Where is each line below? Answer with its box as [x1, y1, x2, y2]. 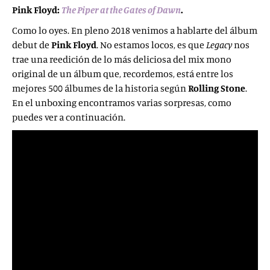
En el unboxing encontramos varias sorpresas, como [12, 96, 231, 108]
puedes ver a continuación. [12, 111, 125, 123]
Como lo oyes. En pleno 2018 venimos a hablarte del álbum [12, 24, 257, 36]
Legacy [206, 39, 232, 51]
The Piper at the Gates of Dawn [61, 4, 181, 16]
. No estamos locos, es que [96, 39, 206, 51]
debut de [12, 39, 51, 51]
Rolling [188, 82, 219, 94]
